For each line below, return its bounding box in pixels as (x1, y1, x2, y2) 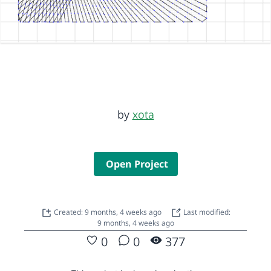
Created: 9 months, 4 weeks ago (53, 206, 163, 217)
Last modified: (181, 206, 230, 217)
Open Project (105, 157, 168, 171)
